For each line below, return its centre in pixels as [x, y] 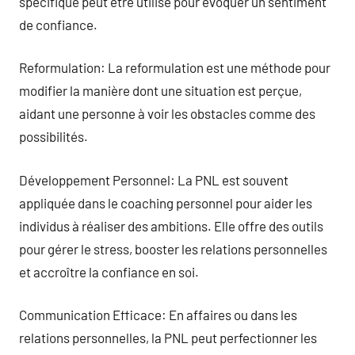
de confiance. [58, 24]
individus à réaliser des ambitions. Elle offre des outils [171, 225]
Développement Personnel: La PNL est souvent [154, 179]
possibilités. [53, 136]
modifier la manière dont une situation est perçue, [160, 90]
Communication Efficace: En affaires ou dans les [158, 315]
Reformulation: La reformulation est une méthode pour [175, 67]
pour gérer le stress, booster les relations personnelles [173, 248]
